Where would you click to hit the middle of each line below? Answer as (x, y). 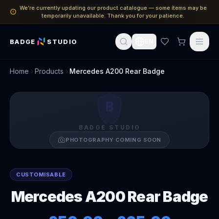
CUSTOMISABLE (41, 175)
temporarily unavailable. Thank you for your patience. (113, 16)
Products (49, 71)
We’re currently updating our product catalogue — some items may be (113, 8)
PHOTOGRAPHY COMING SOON (113, 140)
